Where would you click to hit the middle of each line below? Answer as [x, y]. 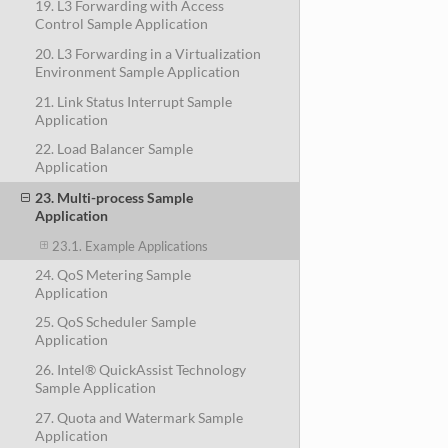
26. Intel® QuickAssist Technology [140, 370]
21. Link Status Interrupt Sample [133, 101]
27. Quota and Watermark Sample [138, 417]
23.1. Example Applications [130, 245]
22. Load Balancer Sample [113, 149]
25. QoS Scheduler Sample [115, 322]
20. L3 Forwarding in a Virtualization [147, 53]
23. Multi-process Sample [113, 197]
